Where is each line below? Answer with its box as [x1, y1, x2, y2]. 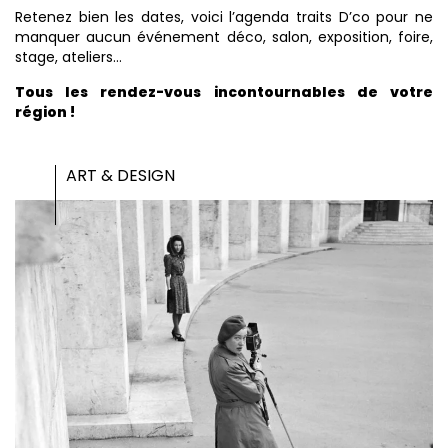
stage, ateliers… [15, 47, 122, 67]
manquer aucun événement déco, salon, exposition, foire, [15, 27, 433, 47]
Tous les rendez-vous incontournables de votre [15, 82, 433, 102]
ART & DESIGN [66, 164, 175, 187]
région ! [15, 102, 75, 122]
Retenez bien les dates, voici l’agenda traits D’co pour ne [15, 7, 433, 27]
